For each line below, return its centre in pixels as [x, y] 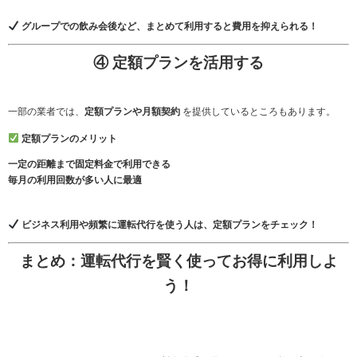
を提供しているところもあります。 [258, 112]
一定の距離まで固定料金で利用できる [89, 165]
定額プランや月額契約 [132, 112]
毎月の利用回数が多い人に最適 [75, 180]
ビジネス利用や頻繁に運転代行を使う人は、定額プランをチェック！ [169, 225]
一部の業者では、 [46, 112]
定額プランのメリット [69, 139]
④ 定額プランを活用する [178, 63]
